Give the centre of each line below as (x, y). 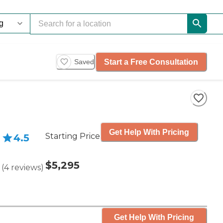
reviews (26, 167)
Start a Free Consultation (151, 62)
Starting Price (73, 136)
